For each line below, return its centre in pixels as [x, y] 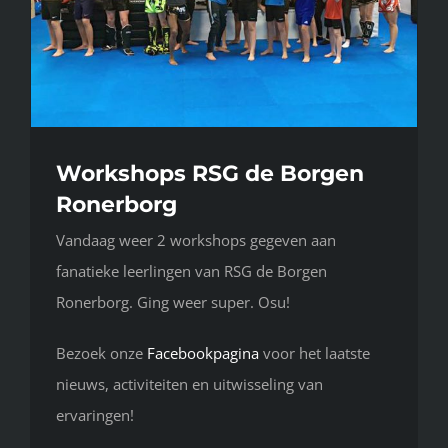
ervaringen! [95, 415]
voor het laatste [314, 353]
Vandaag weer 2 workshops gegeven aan [196, 240]
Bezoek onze [101, 353]
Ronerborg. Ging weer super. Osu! [173, 302]
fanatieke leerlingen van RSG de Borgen [191, 271]
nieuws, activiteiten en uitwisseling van [189, 384]
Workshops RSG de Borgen [210, 174]
